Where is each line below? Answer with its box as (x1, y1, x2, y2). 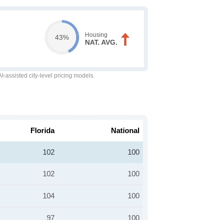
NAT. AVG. (84, 38, 117, 46)
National (111, 126, 139, 135)
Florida (30, 126, 55, 135)
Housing (84, 31, 108, 38)
